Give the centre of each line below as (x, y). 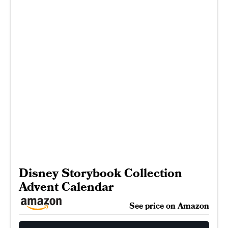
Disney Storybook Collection (101, 173)
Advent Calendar (66, 187)
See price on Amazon (169, 206)
